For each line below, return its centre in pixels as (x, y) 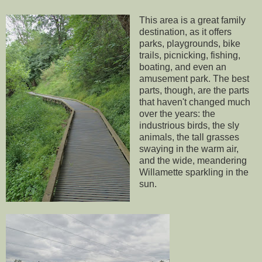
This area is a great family (192, 20)
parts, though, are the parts (194, 90)
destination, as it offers (185, 32)
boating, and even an (182, 67)
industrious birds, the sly (189, 125)
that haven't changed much (194, 102)
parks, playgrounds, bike (189, 43)
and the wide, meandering (193, 160)
